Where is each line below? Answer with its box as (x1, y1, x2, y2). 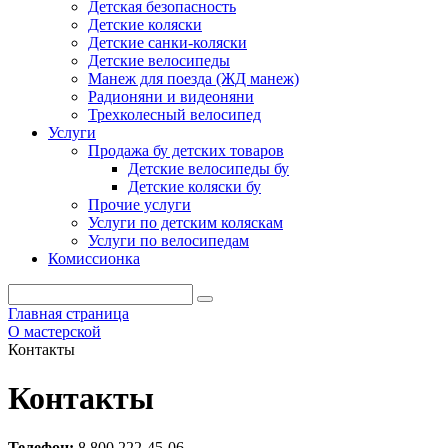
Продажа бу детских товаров (88, 142, 284, 159)
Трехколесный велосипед (88, 106, 261, 123)
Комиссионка (48, 250, 140, 267)
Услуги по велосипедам (88, 232, 249, 249)
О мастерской (8, 323, 101, 340)
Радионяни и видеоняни (88, 88, 254, 105)
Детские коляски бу (128, 178, 261, 195)
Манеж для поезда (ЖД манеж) (88, 70, 299, 87)
